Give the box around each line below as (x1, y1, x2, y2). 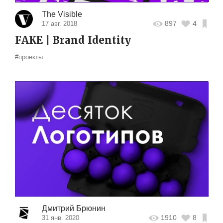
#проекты (15, 53, 43, 61)
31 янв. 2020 (41, 214, 79, 222)
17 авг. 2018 (41, 19, 77, 27)
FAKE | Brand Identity (15, 33, 131, 47)
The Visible (41, 9, 82, 18)
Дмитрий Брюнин (41, 204, 106, 213)
